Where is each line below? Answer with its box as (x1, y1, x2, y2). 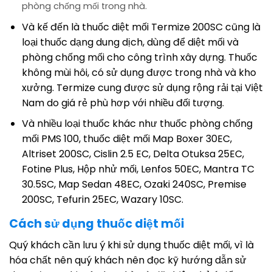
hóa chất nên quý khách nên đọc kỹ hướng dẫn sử (9, 253, 246, 268)
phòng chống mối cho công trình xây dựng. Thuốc (21, 50, 257, 64)
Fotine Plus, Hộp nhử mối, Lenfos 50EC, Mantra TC (21, 162, 254, 177)
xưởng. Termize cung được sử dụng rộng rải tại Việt (21, 80, 263, 95)
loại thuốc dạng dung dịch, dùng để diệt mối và (21, 35, 239, 49)
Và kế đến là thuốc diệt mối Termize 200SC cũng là (21, 19, 260, 34)
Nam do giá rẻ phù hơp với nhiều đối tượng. (21, 95, 224, 110)
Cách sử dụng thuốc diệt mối (9, 216, 184, 233)
